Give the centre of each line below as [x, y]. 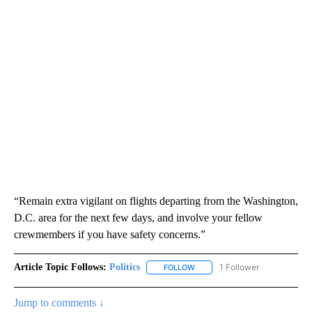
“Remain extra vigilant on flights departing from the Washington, [156, 201]
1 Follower [239, 267]
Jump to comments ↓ [59, 303]
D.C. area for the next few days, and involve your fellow [138, 218]
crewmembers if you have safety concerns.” [110, 235]
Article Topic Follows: [60, 267]
